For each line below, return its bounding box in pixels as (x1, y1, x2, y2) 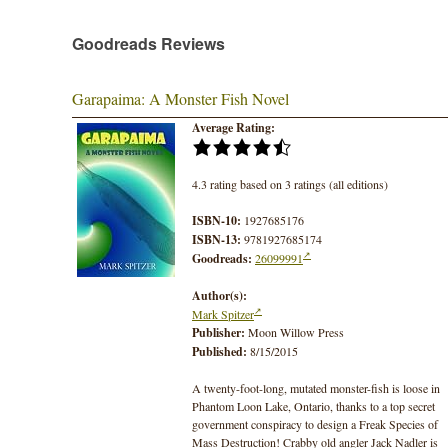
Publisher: (192, 323, 245, 341)
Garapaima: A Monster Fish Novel (72, 87, 289, 109)
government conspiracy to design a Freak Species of (192, 415, 438, 432)
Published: (192, 342, 247, 360)
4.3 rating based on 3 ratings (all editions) (192, 175, 388, 192)
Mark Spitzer (192, 305, 254, 322)
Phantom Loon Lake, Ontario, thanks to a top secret (192, 397, 435, 414)
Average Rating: (192, 118, 275, 136)
